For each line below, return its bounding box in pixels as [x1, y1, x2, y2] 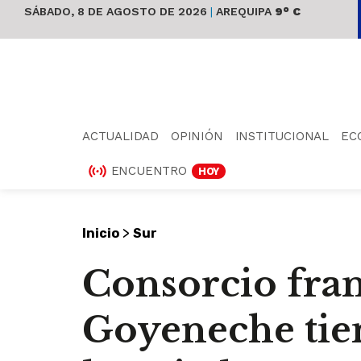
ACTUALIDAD [82, 128, 159, 143]
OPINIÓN [171, 128, 223, 143]
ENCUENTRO [110, 163, 187, 178]
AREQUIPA [213, 5, 272, 18]
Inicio [82, 225, 119, 241]
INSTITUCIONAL [234, 128, 330, 143]
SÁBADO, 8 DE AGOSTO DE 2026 [24, 5, 210, 18]
